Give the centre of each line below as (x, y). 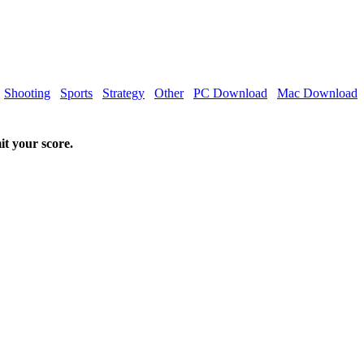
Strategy (123, 93)
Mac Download (317, 93)
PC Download (230, 93)
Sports (76, 93)
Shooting (27, 93)
